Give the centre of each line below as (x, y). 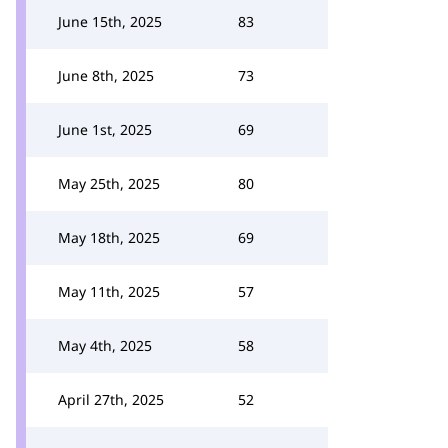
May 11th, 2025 (109, 291)
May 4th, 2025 (105, 345)
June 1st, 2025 (105, 129)
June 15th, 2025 (110, 21)
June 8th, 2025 (106, 75)
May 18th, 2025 (109, 237)
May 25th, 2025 (109, 183)
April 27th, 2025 (111, 399)
